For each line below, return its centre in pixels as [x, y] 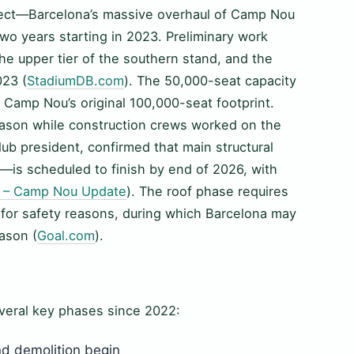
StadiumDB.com [75, 81]
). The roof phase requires [207, 192]
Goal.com [66, 236]
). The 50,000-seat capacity [210, 81]
